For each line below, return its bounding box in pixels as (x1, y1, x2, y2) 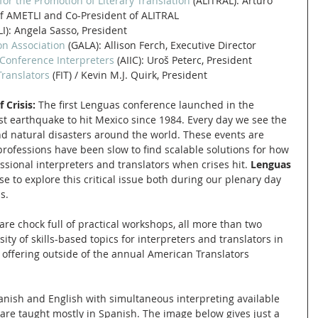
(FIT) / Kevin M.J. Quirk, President (50, 67, 207, 82)
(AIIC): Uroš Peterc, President (114, 53, 252, 67)
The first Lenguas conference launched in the (38, 97, 257, 111)
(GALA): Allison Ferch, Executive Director (65, 38, 256, 52)
